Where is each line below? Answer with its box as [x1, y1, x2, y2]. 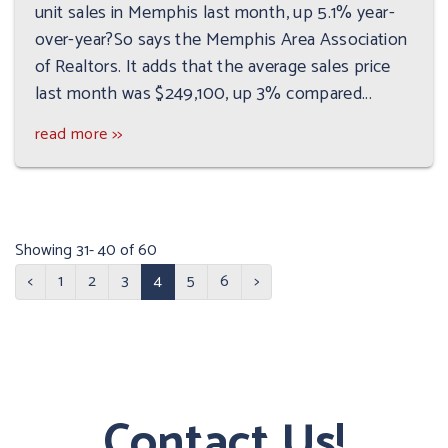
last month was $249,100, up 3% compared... [35, 79, 373, 110]
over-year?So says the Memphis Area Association [35, 25, 408, 56]
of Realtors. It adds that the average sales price [35, 52, 391, 83]
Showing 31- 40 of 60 [15, 237, 157, 265]
